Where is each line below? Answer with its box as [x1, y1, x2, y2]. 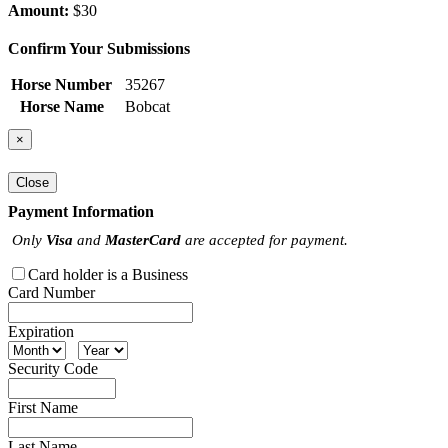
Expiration [8, 322, 74, 340]
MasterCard [105, 230, 181, 248]
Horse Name [19, 98, 104, 116]
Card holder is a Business [28, 265, 188, 283]
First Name [8, 398, 78, 416]
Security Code [8, 359, 98, 377]
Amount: [8, 2, 69, 20]
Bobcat [125, 98, 170, 116]
